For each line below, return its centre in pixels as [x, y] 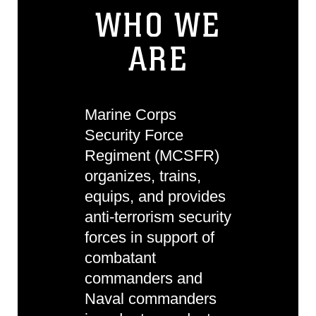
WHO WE [158, 26]
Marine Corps [130, 115]
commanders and [144, 278]
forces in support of [150, 237]
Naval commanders [151, 299]
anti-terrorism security [158, 217]
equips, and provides [155, 196]
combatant [120, 258]
